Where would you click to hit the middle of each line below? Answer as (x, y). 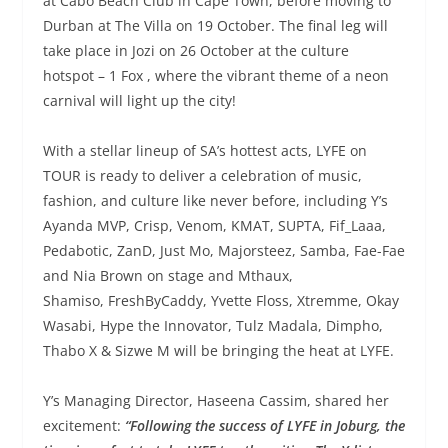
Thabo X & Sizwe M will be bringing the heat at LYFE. (218, 350)
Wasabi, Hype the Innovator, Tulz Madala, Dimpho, (212, 325)
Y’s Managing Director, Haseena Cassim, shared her (215, 400)
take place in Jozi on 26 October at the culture (195, 50)
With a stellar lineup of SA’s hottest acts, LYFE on (204, 150)
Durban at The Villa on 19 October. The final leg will (215, 25)
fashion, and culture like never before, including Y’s (215, 200)
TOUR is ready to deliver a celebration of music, (202, 175)
